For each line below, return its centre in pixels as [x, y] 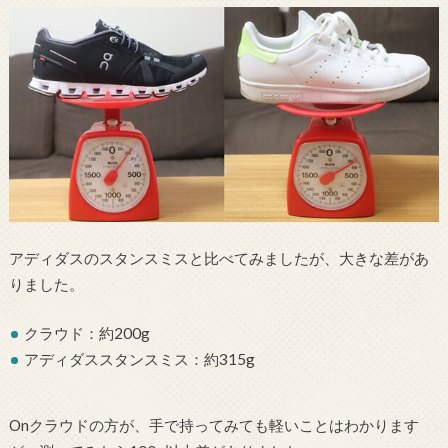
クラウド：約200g [87, 332]
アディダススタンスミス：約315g [140, 358]
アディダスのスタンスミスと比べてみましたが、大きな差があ [218, 258]
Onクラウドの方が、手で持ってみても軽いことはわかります [213, 425]
